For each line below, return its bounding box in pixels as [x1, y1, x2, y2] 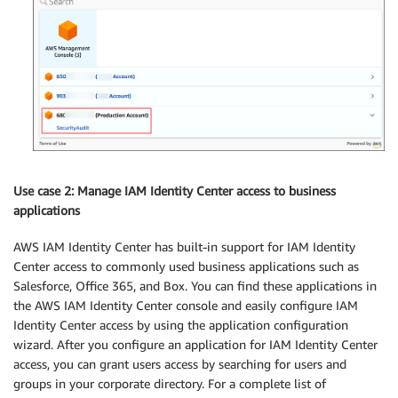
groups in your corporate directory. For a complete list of [13, 375, 326, 391]
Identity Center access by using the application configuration [13, 316, 348, 332]
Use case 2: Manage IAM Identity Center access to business [13, 183, 336, 199]
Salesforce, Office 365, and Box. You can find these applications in [13, 277, 377, 293]
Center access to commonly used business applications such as [13, 258, 359, 274]
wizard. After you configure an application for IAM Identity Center [13, 336, 378, 352]
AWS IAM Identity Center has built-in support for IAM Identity [13, 238, 355, 254]
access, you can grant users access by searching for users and [13, 355, 346, 371]
